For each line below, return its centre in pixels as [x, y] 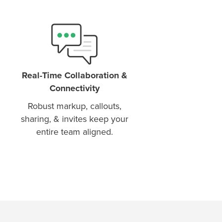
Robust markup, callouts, [74, 106]
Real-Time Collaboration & [74, 75]
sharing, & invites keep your [74, 119]
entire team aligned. [74, 132]
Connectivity [74, 88]
